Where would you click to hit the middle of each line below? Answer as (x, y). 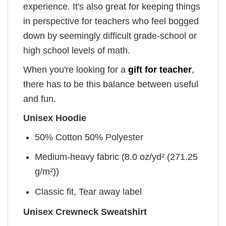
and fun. (40, 99)
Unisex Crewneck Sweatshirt (85, 212)
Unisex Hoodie (55, 118)
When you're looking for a (76, 69)
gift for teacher (160, 69)
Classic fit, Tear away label (89, 192)
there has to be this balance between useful (111, 84)
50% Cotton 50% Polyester (89, 137)
